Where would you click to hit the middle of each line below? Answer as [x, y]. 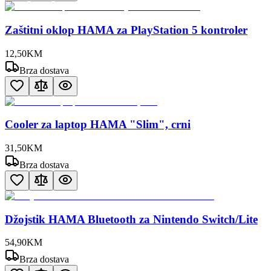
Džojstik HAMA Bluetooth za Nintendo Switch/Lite [131, 219]
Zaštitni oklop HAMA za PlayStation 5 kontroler [126, 30]
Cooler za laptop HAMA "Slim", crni [98, 125]
